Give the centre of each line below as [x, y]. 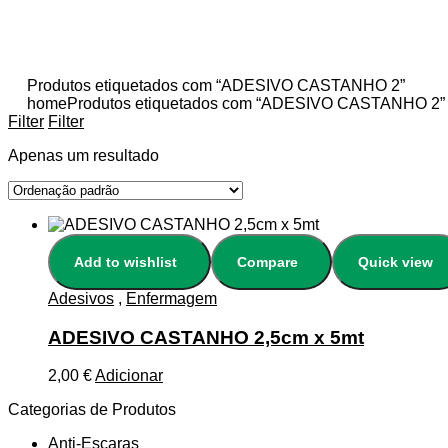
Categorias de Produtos [92, 410]
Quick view [395, 262]
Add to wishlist [125, 262]
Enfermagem [171, 298]
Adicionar [129, 376]
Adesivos [81, 298]
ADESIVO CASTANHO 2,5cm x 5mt [206, 337]
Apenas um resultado [83, 155]
